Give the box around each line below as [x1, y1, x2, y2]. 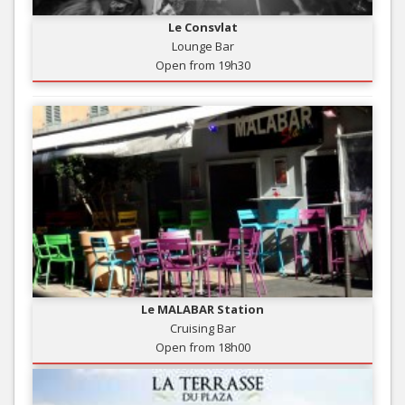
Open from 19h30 [155, 57, 250, 74]
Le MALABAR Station [141, 300, 264, 317]
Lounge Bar [171, 38, 234, 55]
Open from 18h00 [155, 338, 250, 355]
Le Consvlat [167, 19, 238, 36]
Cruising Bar [169, 319, 236, 336]
